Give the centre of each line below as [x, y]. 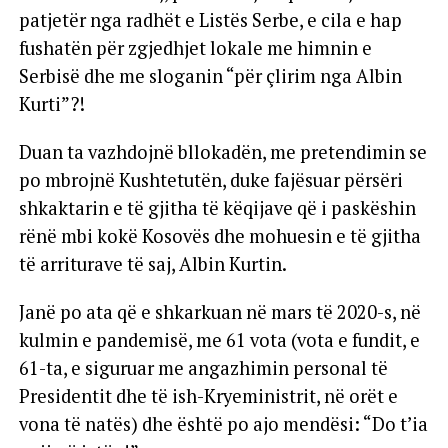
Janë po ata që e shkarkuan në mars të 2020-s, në [219, 311]
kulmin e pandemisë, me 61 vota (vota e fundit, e [219, 339]
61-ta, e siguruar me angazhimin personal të [203, 367]
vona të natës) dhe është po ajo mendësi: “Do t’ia [223, 423]
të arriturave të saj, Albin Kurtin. [152, 263]
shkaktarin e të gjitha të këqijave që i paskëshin [217, 207]
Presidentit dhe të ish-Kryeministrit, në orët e [208, 395]
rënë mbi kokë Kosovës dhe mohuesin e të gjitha [219, 235]
